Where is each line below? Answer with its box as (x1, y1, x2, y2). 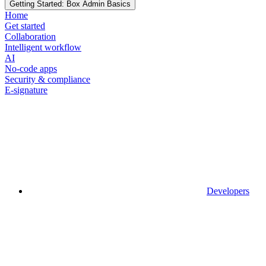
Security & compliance (5, 74, 90, 84)
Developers (207, 185, 249, 196)
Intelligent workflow (5, 42, 81, 52)
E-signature (5, 84, 47, 95)
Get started (5, 20, 45, 31)
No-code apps (5, 63, 57, 74)
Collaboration (5, 31, 56, 42)
